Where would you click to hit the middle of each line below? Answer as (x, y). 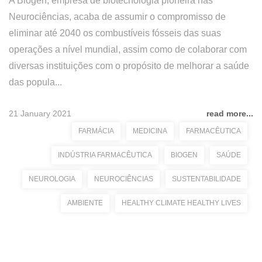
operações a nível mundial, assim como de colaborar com (128, 49)
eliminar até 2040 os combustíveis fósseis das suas (115, 33)
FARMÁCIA (96, 131)
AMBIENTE (85, 203)
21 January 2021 (40, 113)
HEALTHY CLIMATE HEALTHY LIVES (181, 203)
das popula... (35, 82)
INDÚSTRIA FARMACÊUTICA (105, 155)
